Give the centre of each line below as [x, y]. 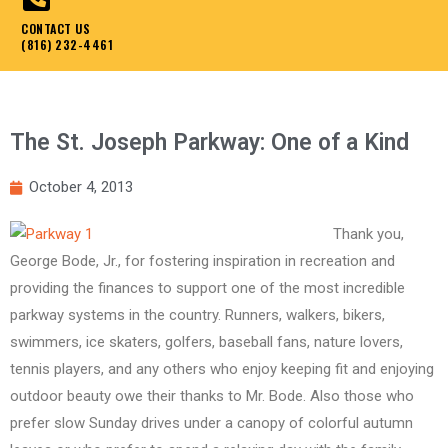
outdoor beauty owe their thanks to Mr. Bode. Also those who [212, 396]
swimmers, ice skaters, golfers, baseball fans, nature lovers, [206, 342]
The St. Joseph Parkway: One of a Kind [209, 143]
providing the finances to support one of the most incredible [207, 288]
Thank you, [368, 234]
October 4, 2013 [81, 187]
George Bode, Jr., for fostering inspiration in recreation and [202, 261]
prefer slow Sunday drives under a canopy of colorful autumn [211, 423]
